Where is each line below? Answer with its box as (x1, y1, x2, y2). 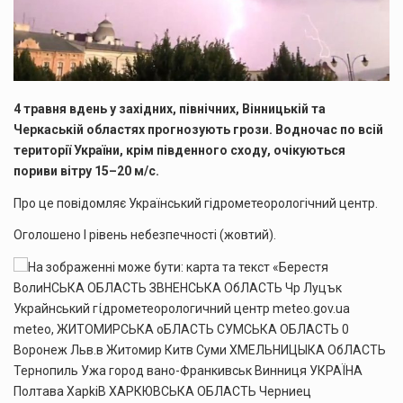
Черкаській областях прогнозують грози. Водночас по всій (13, 122, 383, 138)
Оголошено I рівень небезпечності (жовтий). (13, 228, 276, 243)
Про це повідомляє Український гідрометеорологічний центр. (13, 195, 378, 210)
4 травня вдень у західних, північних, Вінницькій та (13, 102, 326, 117)
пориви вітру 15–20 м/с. (13, 164, 159, 179)
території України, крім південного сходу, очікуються (13, 143, 345, 158)
